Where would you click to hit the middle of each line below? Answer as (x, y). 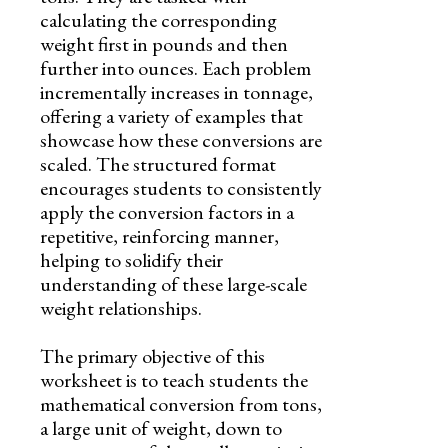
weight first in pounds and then (164, 43)
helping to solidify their (131, 259)
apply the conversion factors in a (167, 211)
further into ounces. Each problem (175, 67)
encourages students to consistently (181, 187)
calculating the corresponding (158, 19)
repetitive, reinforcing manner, (159, 235)
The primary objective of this (152, 355)
